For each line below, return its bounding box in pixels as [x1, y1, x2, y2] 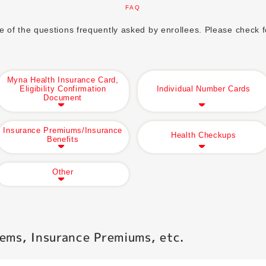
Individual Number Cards [156, 84, 251, 94]
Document [43, 93, 82, 103]
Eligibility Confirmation [19, 84, 106, 94]
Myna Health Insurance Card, [7, 75, 119, 85]
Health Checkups [171, 130, 236, 140]
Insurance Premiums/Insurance [2, 126, 122, 135]
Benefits [46, 135, 79, 144]
